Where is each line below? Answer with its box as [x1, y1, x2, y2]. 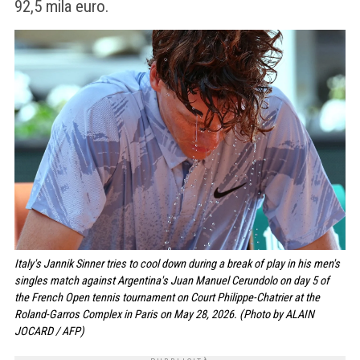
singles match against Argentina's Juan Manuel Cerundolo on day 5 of [14, 274, 329, 288]
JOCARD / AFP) [14, 325, 84, 339]
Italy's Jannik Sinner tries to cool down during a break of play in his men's [14, 257, 340, 272]
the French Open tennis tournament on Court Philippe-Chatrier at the [14, 291, 320, 305]
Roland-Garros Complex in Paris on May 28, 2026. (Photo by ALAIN [14, 308, 314, 322]
